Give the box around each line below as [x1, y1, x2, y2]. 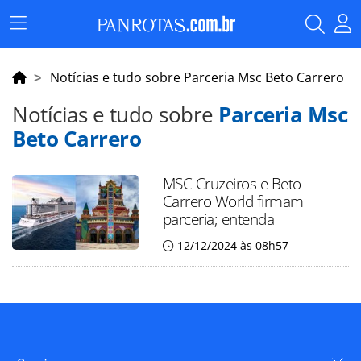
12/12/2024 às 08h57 [176, 238, 288, 253]
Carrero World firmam [162, 190, 304, 212]
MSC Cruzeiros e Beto [162, 172, 301, 194]
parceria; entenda [162, 208, 275, 230]
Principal [17, 38, 65, 55]
